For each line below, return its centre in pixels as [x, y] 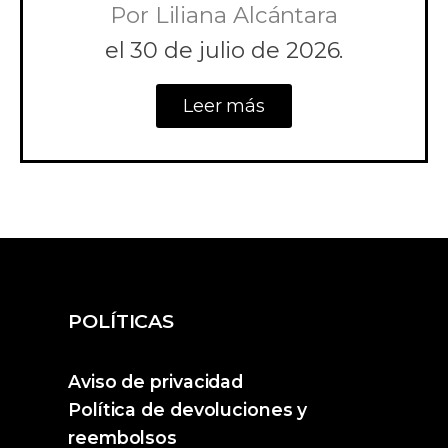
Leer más [224, 106]
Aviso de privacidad [156, 381]
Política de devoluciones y [188, 409]
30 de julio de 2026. [234, 49]
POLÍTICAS [121, 320]
